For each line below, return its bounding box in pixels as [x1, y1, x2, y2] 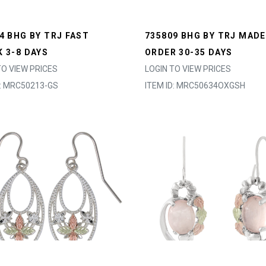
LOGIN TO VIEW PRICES [145, 64, 231, 74]
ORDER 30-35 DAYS [145, 47, 233, 57]
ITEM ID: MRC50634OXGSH [145, 81, 245, 90]
